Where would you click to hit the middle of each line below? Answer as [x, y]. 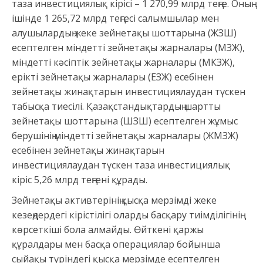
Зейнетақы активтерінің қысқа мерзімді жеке [114, 200]
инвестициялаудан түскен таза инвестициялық [121, 165]
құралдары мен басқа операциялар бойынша [116, 245]
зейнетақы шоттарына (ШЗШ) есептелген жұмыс [125, 121]
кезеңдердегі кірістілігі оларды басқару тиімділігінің [126, 215]
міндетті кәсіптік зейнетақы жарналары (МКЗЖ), [123, 63]
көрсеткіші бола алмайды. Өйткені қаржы [108, 230]
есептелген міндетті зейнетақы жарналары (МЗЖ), [128, 48]
